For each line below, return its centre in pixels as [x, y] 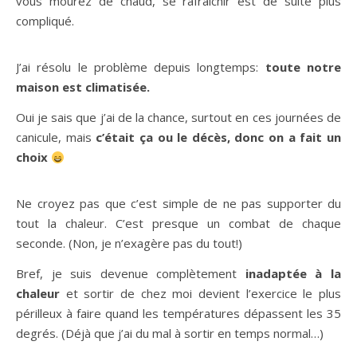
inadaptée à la [293, 274]
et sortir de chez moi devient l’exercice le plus [200, 294]
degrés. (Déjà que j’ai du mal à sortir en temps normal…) [170, 333]
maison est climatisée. [83, 87]
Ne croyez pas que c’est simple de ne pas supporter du [178, 204]
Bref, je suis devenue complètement [131, 274]
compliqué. [45, 21]
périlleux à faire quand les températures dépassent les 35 [178, 314]
